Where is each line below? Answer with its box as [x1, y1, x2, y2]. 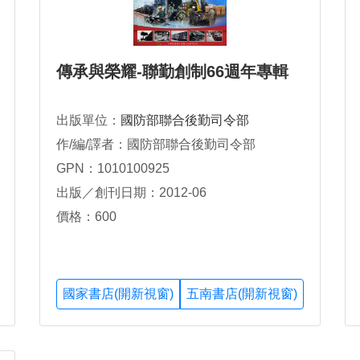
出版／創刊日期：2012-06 [56, 186, 207, 199]
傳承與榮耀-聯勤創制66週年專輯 [56, 63, 288, 80]
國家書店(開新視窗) [63, 287, 174, 301]
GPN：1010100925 [56, 162, 170, 175]
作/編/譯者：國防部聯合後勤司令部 [56, 137, 256, 151]
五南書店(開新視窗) [186, 287, 297, 301]
